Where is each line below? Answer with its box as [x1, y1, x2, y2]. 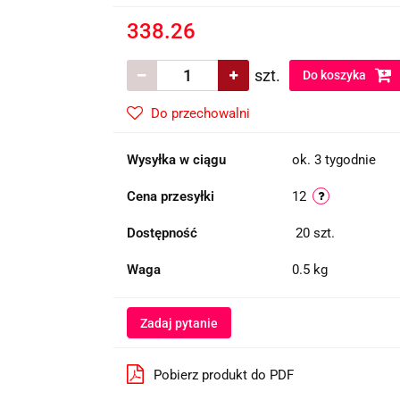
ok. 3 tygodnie [291, 152, 376, 168]
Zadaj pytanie [139, 316, 218, 330]
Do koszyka [302, 68, 369, 82]
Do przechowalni [150, 105, 250, 121]
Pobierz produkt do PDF [153, 367, 294, 383]
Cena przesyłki [126, 188, 214, 204]
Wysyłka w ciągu [126, 152, 226, 168]
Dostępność [126, 225, 197, 241]
